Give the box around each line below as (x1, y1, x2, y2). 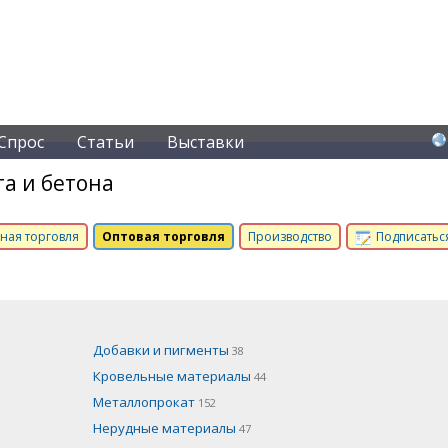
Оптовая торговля (102, 228, 225, 245)
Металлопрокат (92, 392, 198, 411)
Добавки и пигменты (92, 340, 232, 359)
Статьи (77, 131, 134, 153)
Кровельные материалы (92, 366, 254, 385)
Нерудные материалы (92, 418, 239, 437)
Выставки (167, 131, 244, 153)
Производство (248, 228, 332, 245)
